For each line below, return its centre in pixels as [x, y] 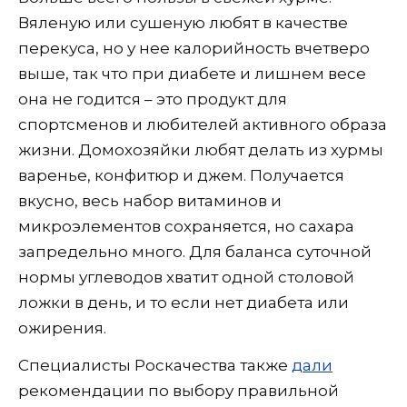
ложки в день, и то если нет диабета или [184, 302]
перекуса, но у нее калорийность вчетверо [194, 48]
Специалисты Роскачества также [155, 365]
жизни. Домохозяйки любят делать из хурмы [201, 149]
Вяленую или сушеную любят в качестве [183, 22]
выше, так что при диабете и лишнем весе [192, 73]
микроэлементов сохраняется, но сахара [186, 226]
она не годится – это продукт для [153, 99]
